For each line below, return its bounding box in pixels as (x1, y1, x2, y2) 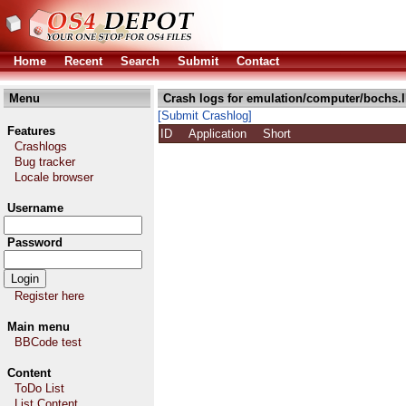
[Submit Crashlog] (158, 109, 252, 122)
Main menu (7, 320, 70, 333)
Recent (64, 54, 102, 68)
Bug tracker (14, 155, 75, 169)
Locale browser (14, 170, 93, 184)
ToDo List (14, 382, 64, 395)
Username (7, 201, 63, 215)
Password (7, 236, 63, 249)
